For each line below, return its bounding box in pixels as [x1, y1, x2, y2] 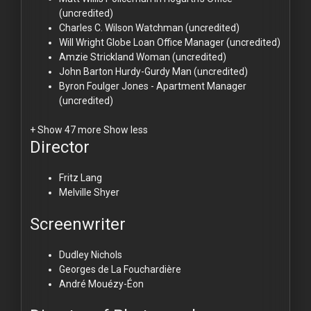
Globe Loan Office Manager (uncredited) [106, 36, 280, 48]
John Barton [59, 65, 113, 77]
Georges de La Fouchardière [59, 263, 181, 275]
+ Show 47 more [30, 124, 103, 135]
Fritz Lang [59, 171, 102, 183]
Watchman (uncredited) [135, 22, 239, 33]
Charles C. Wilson [59, 22, 133, 33]
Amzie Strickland [59, 51, 134, 62]
